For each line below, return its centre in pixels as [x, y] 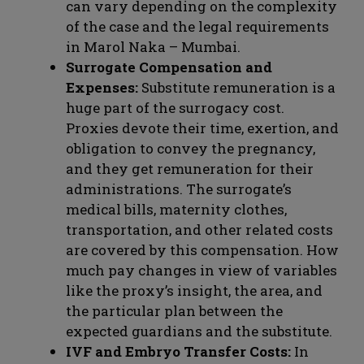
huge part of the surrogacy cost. [175, 108]
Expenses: [104, 88]
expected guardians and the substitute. [199, 331]
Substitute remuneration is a [238, 88]
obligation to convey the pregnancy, [191, 149]
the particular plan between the [174, 311]
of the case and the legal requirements [197, 27]
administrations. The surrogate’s [179, 189]
